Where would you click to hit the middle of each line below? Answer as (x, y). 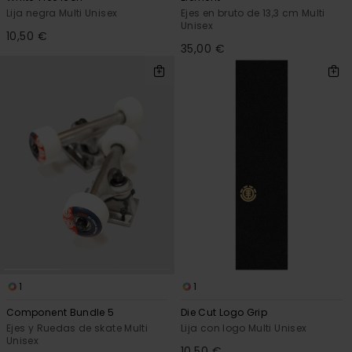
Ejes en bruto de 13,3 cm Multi (253, 13)
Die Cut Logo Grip (224, 312)
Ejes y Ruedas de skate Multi (77, 328)
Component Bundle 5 (60, 312)
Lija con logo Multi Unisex (244, 328)
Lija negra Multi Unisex (62, 13)
